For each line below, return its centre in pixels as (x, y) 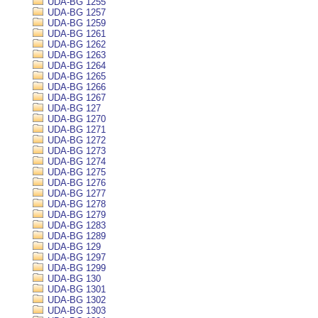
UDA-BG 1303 (75, 311)
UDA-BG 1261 (75, 34)
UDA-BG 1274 (75, 161)
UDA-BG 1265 (75, 76)
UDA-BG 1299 (75, 268)
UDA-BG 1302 (75, 300)
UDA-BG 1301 (75, 289)
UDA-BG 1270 (75, 119)
